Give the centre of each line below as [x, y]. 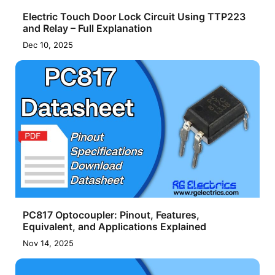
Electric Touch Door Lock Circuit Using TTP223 [134, 16]
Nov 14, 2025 [48, 243]
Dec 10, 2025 [48, 45]
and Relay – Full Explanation [87, 28]
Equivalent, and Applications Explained [114, 226]
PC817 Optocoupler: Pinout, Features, [111, 215]
